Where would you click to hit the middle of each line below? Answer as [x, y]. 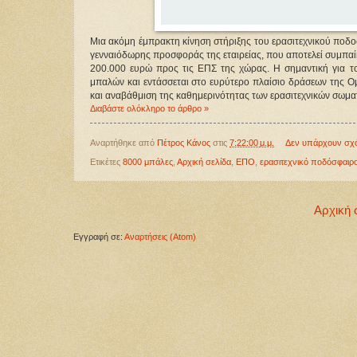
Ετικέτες [106, 162]
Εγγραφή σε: [99, 236]
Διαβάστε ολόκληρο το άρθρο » [149, 108]
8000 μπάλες [148, 162]
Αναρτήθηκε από [124, 143]
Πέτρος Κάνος [184, 143]
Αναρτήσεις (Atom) [160, 236]
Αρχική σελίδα [204, 162]
